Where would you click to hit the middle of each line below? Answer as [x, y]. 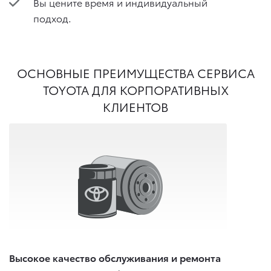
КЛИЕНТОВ [135, 107]
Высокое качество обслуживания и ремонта [115, 257]
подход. [52, 18]
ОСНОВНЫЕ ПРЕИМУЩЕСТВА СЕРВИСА [135, 73]
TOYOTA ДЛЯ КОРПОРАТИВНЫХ [135, 90]
